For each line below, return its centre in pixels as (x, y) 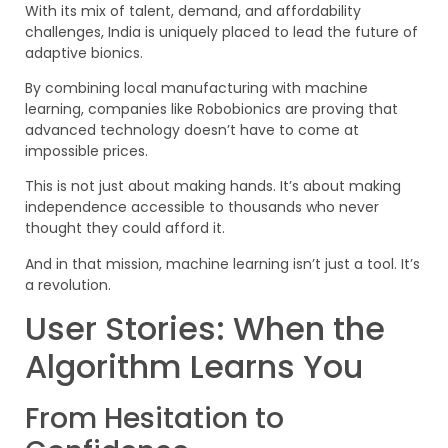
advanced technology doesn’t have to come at (192, 130)
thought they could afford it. (125, 228)
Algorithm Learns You (194, 367)
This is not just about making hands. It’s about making (213, 186)
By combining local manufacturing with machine (196, 88)
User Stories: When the (205, 329)
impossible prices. (86, 151)
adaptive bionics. (84, 52)
